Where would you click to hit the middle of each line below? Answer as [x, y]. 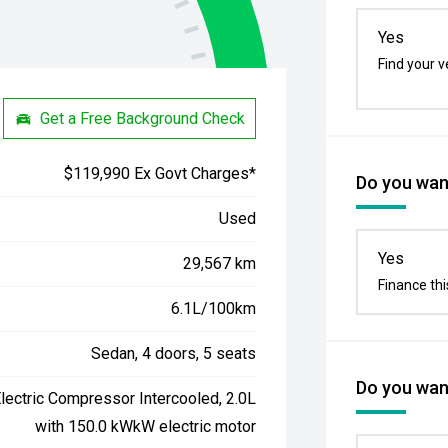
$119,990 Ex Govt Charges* [160, 173]
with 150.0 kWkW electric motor [146, 426]
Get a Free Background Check [143, 118]
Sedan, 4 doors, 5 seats [174, 353]
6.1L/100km [214, 308]
